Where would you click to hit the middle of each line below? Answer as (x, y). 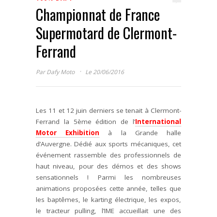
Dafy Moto (61, 72)
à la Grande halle (140, 132)
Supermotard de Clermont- (106, 32)
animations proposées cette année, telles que (108, 188)
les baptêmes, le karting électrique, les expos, (108, 199)
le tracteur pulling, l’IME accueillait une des (108, 210)
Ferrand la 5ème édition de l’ (85, 121)
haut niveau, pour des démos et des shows (108, 166)
